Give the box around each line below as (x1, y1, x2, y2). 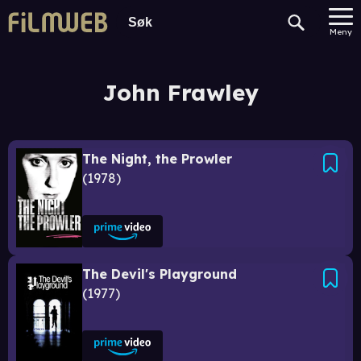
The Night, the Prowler (82, 151, 232, 167)
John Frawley (102, 78, 259, 106)
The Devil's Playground (82, 266, 237, 282)
